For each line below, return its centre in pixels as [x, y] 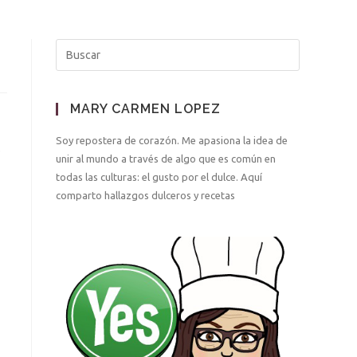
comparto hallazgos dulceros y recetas [145, 195]
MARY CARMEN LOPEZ [145, 109]
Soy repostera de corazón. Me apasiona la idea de [172, 140]
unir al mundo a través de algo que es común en [166, 159]
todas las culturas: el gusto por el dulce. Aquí [159, 177]
